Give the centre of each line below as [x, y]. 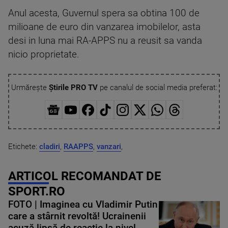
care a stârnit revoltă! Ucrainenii [77, 216]
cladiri [50, 146]
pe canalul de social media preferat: [157, 88]
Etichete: [24, 146]
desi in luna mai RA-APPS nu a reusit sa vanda [105, 41]
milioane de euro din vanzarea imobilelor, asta [104, 27]
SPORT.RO [37, 191]
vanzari [109, 146]
